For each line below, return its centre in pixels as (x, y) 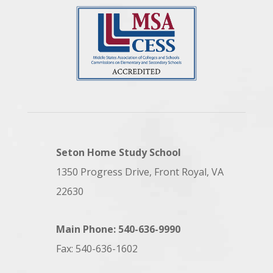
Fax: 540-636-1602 (97, 249)
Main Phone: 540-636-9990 (118, 229)
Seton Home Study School (118, 153)
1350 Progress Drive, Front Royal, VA (140, 172)
